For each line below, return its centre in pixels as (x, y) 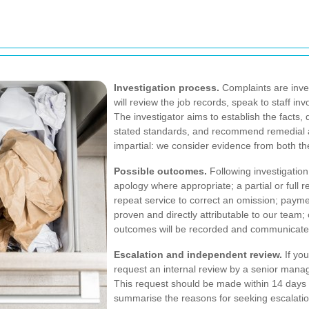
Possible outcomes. (160, 171)
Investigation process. (167, 88)
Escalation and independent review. (198, 255)
